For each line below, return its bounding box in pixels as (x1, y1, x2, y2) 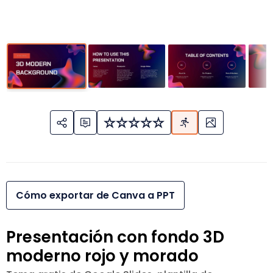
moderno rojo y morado (6, 245, 199, 268)
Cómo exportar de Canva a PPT (16, 188, 175, 203)
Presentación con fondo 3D (6, 226, 224, 249)
